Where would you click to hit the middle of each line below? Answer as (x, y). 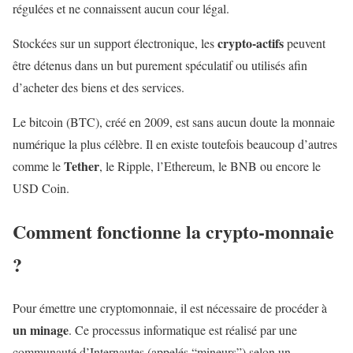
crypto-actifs (251, 43)
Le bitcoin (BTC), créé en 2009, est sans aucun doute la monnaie (174, 121)
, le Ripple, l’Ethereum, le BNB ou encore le (210, 165)
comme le (38, 165)
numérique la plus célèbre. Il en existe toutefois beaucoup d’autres (175, 143)
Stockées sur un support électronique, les (115, 43)
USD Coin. (43, 188)
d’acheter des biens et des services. (100, 87)
